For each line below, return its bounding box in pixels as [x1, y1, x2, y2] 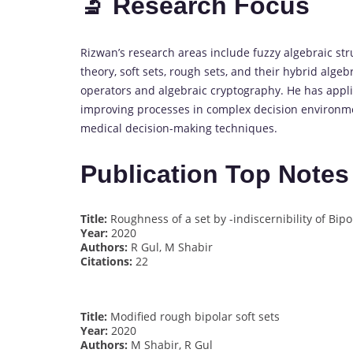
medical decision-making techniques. [80, 120, 277, 136]
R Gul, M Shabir [128, 239, 213, 255]
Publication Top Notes [80, 160, 349, 189]
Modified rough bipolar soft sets [107, 308, 280, 324]
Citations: [80, 253, 132, 269]
